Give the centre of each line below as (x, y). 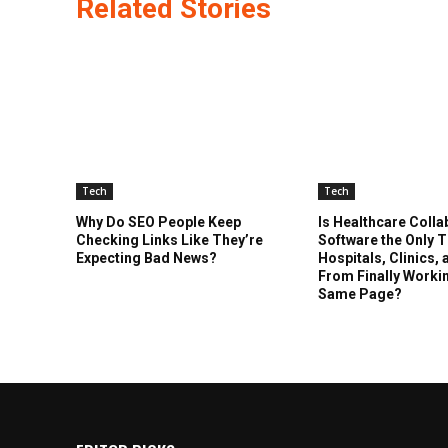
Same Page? (360, 293)
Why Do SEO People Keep (158, 221)
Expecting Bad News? (146, 257)
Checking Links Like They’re (169, 239)
